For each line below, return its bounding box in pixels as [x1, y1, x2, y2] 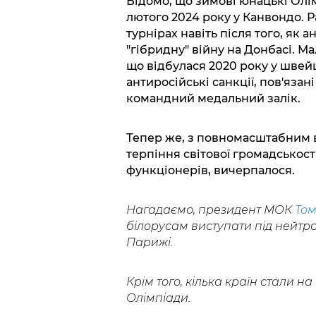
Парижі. [126, 236, 173, 250]
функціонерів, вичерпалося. [126, 164, 295, 178]
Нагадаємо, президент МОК [126, 203, 295, 217]
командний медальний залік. [126, 92, 300, 106]
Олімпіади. [126, 291, 190, 305]
